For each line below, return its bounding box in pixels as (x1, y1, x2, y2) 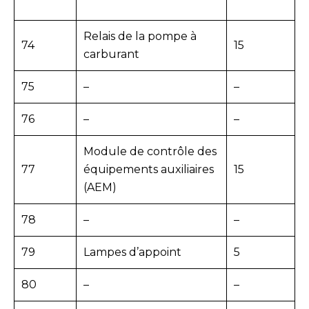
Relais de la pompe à (83, 29, 197, 43)
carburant (83, 47, 139, 61)
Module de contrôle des (83, 144, 217, 158)
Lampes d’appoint (83, 245, 181, 259)
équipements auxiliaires (83, 162, 214, 176)
